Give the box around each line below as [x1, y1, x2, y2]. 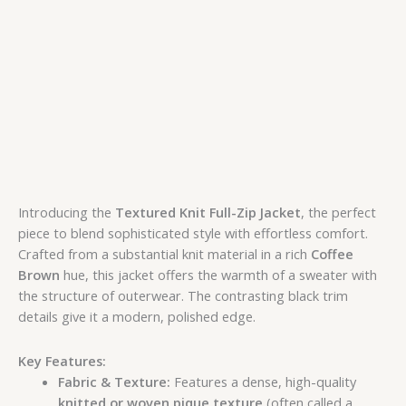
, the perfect [301, 203, 376, 222]
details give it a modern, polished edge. [18, 307, 256, 326]
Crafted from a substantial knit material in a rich [18, 245, 311, 264]
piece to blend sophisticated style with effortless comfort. [18, 224, 368, 243]
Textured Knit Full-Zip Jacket [115, 203, 301, 222]
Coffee [311, 245, 353, 264]
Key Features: [18, 351, 106, 370]
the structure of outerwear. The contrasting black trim [18, 286, 348, 305]
